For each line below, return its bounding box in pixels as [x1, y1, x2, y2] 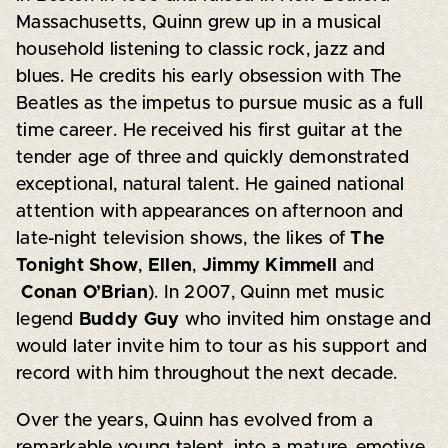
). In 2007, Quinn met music [147, 283, 385, 302]
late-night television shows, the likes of [15, 229, 351, 248]
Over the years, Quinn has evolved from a [15, 411, 373, 430]
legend [15, 310, 79, 329]
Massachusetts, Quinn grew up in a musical [15, 13, 382, 32]
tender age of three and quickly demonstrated [15, 148, 409, 167]
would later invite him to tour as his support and [15, 337, 428, 356]
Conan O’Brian [21, 283, 148, 302]
